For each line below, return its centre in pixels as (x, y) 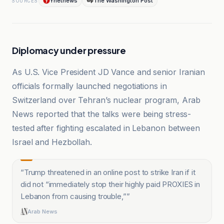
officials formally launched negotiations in (89, 86)
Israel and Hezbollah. (52, 142)
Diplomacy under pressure (69, 50)
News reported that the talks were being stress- (102, 114)
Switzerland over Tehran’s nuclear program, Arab (106, 100)
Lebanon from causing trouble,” (73, 196)
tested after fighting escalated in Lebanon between (106, 128)
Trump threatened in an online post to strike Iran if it (109, 172)
